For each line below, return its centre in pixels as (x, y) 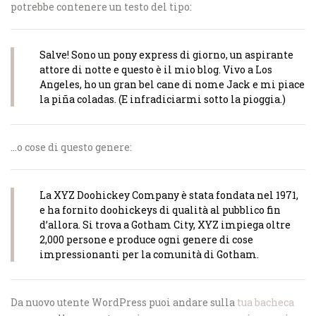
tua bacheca (266, 302)
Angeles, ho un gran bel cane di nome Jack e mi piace (172, 84)
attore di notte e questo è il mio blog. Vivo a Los (156, 69)
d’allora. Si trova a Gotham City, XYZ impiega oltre (165, 225)
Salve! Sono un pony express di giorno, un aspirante (166, 55)
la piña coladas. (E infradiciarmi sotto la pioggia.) (163, 99)
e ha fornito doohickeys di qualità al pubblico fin (160, 210)
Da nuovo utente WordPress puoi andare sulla (124, 302)
